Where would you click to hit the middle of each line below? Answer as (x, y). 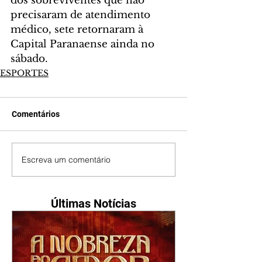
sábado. (29, 59)
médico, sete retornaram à (78, 30)
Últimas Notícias (94, 204)
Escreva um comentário (66, 159)
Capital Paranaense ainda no (84, 44)
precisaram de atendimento (82, 15)
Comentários (36, 114)
